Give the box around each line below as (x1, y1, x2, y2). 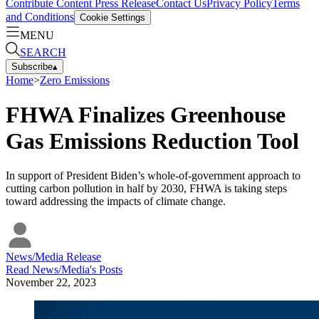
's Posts (90, 263, 122, 276)
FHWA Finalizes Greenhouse (6, 101, 286, 127)
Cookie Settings (80, 11, 145, 23)
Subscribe (11, 61, 53, 72)
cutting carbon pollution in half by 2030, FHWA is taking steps (6, 182, 287, 195)
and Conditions (6, 10, 74, 23)
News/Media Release (6, 251, 101, 263)
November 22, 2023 (6, 276, 96, 289)
